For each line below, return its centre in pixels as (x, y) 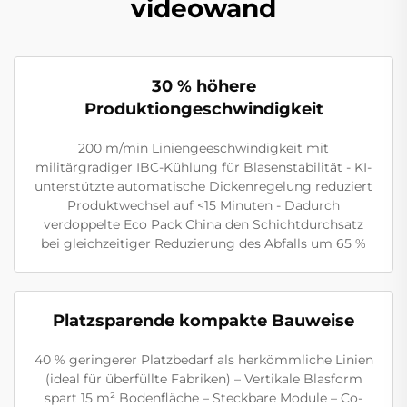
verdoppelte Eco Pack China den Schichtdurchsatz (203, 224)
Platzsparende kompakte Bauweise (203, 320)
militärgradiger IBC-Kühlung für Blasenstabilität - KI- (203, 167)
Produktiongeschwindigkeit (203, 109)
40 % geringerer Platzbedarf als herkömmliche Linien (203, 359)
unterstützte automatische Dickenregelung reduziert (203, 186)
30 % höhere (203, 86)
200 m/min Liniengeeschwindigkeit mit (203, 148)
